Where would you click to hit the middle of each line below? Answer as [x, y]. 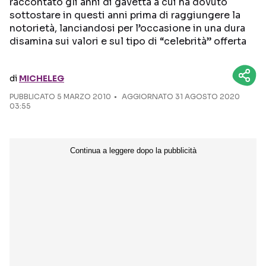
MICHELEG [42, 78]
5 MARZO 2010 [84, 96]
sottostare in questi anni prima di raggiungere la [125, 15]
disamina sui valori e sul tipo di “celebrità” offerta [128, 41]
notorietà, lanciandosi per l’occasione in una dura [127, 28]
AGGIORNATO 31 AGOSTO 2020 [180, 96]
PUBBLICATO [33, 96]
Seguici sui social [136, 27]
